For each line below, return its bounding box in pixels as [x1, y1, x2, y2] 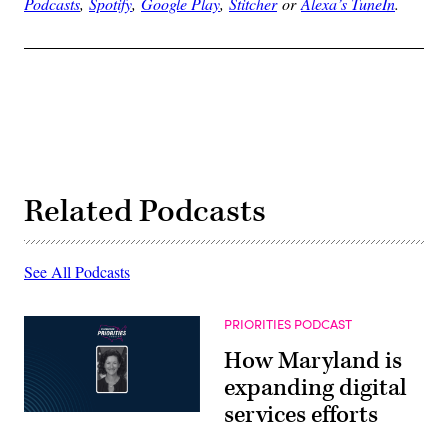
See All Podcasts [24, 260, 130, 282]
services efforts [224, 399, 378, 430]
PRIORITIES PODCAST [224, 314, 352, 333]
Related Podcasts [24, 190, 266, 232]
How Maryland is [224, 345, 402, 376]
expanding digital [224, 372, 407, 403]
